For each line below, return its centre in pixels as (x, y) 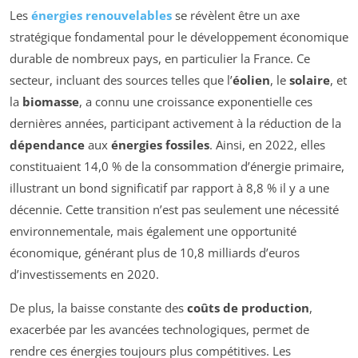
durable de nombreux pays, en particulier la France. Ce (160, 58)
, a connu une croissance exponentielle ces (196, 101)
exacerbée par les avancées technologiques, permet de (159, 329)
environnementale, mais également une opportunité (153, 231)
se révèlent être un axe (236, 15)
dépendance (47, 144)
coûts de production (248, 307)
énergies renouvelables (101, 15)
